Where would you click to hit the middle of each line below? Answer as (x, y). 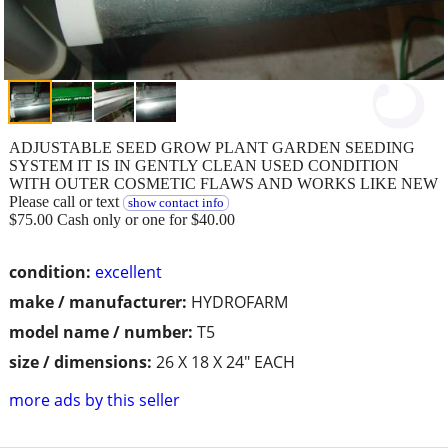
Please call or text (66, 201)
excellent (128, 271)
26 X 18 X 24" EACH (225, 361)
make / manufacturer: (98, 301)
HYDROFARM (239, 301)
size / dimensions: (80, 361)
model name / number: (101, 331)
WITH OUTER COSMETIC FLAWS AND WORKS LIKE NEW (223, 183)
